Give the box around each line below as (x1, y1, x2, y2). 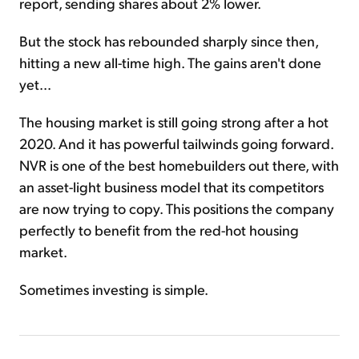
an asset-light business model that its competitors (19, 177, 324, 196)
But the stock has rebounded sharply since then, (19, 31, 318, 50)
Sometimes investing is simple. (19, 280, 208, 299)
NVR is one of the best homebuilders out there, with (19, 155, 339, 175)
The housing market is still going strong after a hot (19, 112, 329, 131)
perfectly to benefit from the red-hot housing (19, 220, 299, 240)
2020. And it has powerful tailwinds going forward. (19, 134, 333, 153)
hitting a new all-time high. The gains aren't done (19, 53, 321, 72)
